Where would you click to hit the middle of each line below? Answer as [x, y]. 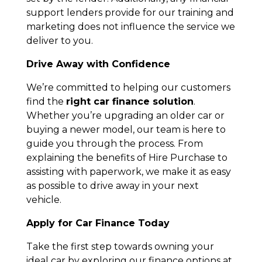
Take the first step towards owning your [120, 246]
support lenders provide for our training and [130, 12]
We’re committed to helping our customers [128, 87]
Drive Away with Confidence [98, 64]
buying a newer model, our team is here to [126, 129]
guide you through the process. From [114, 143]
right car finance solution [130, 101]
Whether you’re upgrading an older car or [125, 115]
